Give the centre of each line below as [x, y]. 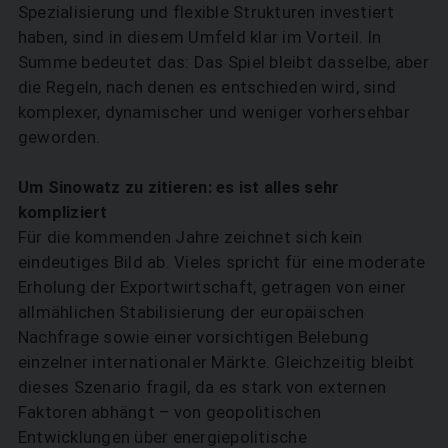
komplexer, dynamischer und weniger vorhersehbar [213, 112]
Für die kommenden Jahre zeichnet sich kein [190, 237]
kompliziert [62, 212]
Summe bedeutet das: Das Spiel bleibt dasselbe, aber [223, 62]
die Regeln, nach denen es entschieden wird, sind [207, 87]
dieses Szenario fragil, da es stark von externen [202, 387]
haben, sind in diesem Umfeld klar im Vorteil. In [199, 37]
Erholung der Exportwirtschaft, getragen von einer [212, 287]
